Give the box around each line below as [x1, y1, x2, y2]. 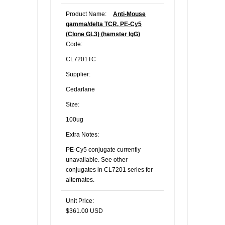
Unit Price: [66, 197, 94, 204]
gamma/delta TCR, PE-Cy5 [66, 21, 142, 28]
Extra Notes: [66, 131, 99, 138]
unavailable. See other [66, 156, 128, 163]
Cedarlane [66, 86, 95, 93]
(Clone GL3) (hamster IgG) [66, 31, 140, 38]
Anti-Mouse [113, 11, 146, 18]
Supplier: [66, 71, 90, 78]
